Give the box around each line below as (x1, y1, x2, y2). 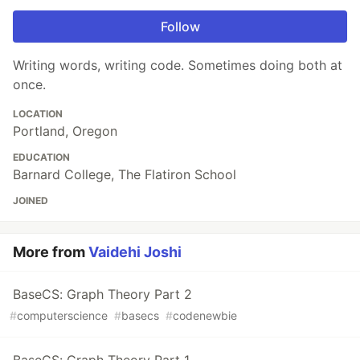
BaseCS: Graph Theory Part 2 (13, 286, 192, 303)
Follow (160, 18, 200, 35)
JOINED (13, 194, 48, 207)
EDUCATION (13, 151, 70, 164)
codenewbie (173, 309, 237, 323)
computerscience (17, 309, 108, 323)
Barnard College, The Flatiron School (13, 166, 236, 183)
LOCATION (13, 108, 63, 121)
